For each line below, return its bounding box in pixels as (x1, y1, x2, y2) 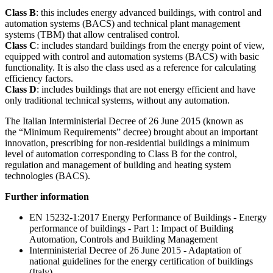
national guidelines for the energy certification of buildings (29, 255, 253, 266)
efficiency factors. (5, 73, 73, 83)
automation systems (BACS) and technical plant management (5, 18, 240, 29)
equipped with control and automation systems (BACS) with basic (5, 51, 259, 62)
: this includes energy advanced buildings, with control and (36, 7, 261, 18)
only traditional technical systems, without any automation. (5, 94, 230, 105)
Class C (5, 40, 37, 51)
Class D (5, 83, 37, 94)
